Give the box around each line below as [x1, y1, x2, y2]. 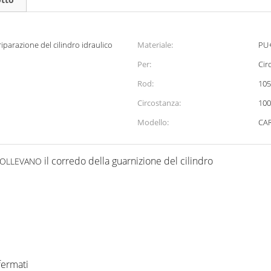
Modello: [137, 117, 169, 128]
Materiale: [137, 39, 173, 50]
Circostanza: [137, 97, 181, 108]
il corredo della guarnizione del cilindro [44, 154, 213, 168]
